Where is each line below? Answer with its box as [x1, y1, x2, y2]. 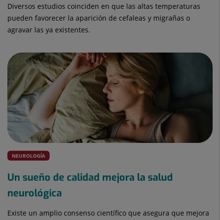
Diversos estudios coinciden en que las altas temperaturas [7, 1, 200, 11]
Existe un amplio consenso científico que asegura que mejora [7, 208, 209, 218]
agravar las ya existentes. [7, 25, 90, 35]
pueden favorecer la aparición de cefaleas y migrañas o [7, 13, 190, 23]
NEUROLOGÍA [12, 152, 45, 160]
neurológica [7, 187, 62, 200]
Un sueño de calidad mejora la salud [7, 171, 173, 185]
